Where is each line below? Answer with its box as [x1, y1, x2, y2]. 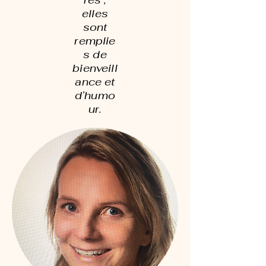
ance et [75, 75, 115, 88]
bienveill [72, 61, 118, 75]
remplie [74, 34, 116, 47]
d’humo [74, 88, 116, 102]
